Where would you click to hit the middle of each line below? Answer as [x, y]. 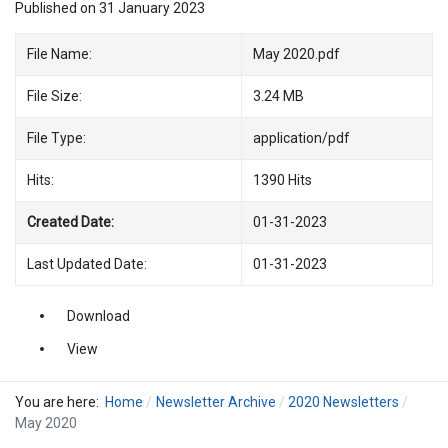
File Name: [59, 53]
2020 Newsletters [343, 402]
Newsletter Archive [215, 402]
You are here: [60, 402]
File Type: [56, 137]
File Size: [54, 95]
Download [98, 315]
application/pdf [301, 137]
